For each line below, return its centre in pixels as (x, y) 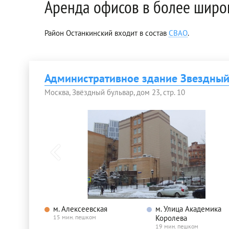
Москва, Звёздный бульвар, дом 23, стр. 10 (115, 92)
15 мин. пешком (75, 217)
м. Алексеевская (80, 209)
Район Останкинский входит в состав (107, 33)
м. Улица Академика (188, 209)
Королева (171, 218)
